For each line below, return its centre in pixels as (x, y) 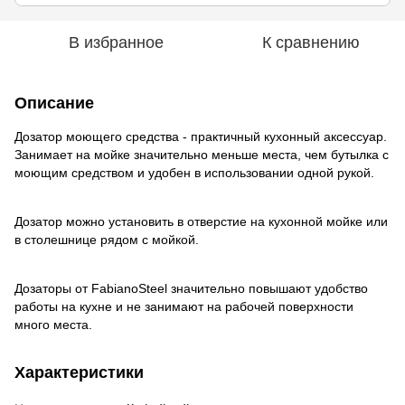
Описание (54, 103)
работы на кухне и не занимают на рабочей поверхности (184, 306)
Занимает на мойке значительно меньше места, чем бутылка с (202, 154)
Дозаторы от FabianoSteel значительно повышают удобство (191, 288)
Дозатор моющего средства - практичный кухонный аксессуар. (201, 136)
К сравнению (311, 42)
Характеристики (79, 372)
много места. (53, 324)
